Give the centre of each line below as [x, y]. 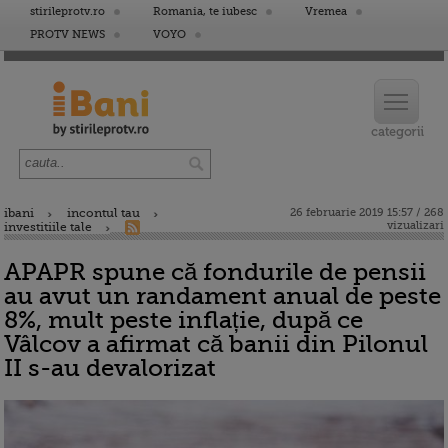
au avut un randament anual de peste [222, 296]
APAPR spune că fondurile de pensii [215, 272]
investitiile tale [48, 227]
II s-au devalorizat [110, 368]
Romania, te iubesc [205, 11]
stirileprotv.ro [67, 11]
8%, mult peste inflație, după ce [183, 320]
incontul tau [103, 213]
